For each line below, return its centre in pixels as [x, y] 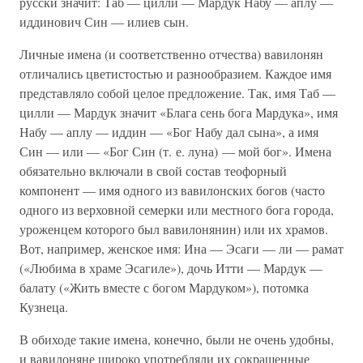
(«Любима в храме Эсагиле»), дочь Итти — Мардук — [171, 268]
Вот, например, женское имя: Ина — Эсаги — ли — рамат [181, 248]
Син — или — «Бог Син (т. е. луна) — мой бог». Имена [175, 151]
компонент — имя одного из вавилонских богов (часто [172, 190]
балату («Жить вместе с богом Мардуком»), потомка [164, 287]
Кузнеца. [44, 307]
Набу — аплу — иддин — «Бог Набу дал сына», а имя [169, 132]
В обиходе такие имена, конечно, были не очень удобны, [177, 339]
